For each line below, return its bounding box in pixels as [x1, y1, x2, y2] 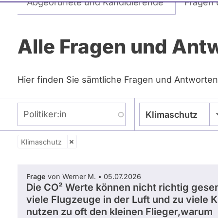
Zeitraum [30, 140, 69, 151]
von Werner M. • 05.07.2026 [46, 172, 141, 181]
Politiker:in [17, 103, 54, 112]
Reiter [18, 6, 58, 23]
